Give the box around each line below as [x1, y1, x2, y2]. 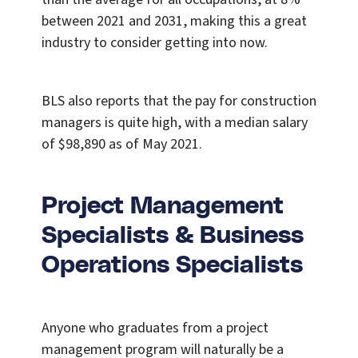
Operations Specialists [42, 253, 303, 278]
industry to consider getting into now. [42, 33, 268, 54]
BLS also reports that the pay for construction [42, 91, 316, 112]
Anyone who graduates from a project [42, 318, 268, 339]
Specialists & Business [42, 224, 304, 249]
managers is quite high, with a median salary [42, 113, 308, 133]
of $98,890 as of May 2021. [42, 134, 202, 155]
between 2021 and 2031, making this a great [42, 11, 307, 32]
